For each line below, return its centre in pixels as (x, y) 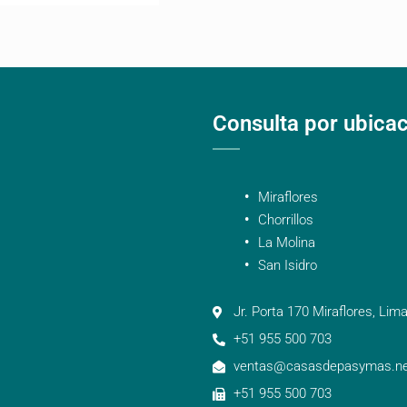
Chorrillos (286, 220)
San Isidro (288, 266)
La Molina (287, 243)
